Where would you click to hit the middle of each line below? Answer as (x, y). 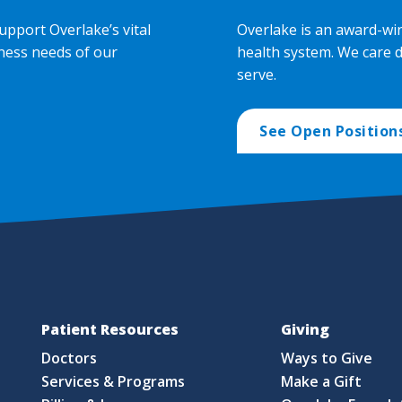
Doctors (70, 358)
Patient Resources (109, 330)
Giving (305, 330)
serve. (257, 75)
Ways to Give (327, 358)
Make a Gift (322, 381)
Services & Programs (114, 381)
